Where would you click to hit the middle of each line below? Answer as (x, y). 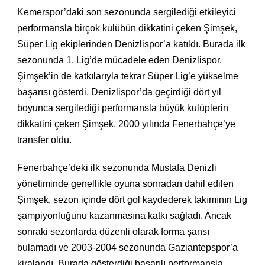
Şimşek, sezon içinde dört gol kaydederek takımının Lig (132, 200)
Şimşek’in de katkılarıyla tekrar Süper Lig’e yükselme (128, 76)
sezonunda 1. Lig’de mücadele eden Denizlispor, (119, 60)
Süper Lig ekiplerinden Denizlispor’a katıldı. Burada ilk (131, 44)
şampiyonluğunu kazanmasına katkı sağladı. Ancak (124, 216)
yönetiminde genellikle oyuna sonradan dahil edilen (125, 184)
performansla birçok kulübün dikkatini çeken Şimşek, (127, 28)
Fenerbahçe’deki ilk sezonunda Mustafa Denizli (117, 168)
